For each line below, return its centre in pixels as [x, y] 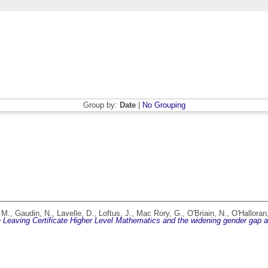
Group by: [101, 105]
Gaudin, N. [33, 214]
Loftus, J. [115, 214]
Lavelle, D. [75, 214]
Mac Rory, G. [159, 214]
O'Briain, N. [207, 214]
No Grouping [164, 105]
